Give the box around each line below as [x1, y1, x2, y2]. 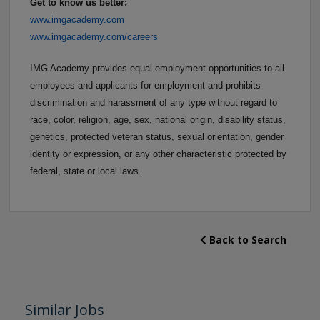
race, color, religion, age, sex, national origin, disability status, [30, 114, 286, 125]
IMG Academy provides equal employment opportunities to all [30, 62, 284, 74]
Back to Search [206, 232, 286, 246]
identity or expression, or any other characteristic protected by [30, 148, 286, 159]
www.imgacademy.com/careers [30, 31, 158, 42]
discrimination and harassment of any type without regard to [30, 96, 277, 108]
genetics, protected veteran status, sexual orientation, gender [30, 131, 284, 142]
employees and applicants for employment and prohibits [30, 79, 261, 91]
